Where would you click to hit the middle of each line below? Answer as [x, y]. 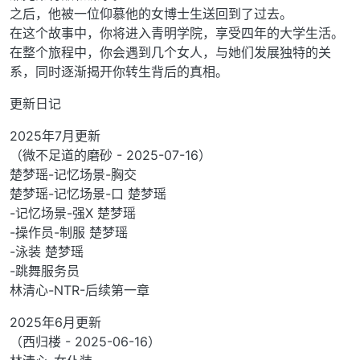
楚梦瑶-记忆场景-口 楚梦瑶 [88, 194]
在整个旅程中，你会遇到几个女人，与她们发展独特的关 [170, 53]
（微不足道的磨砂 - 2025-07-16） [110, 155]
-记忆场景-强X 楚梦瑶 [73, 213]
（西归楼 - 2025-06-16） [85, 342]
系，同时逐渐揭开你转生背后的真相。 [119, 72]
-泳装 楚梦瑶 [47, 252]
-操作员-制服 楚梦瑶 [69, 233]
